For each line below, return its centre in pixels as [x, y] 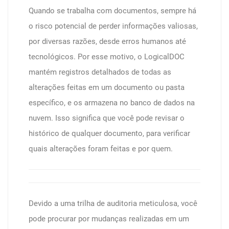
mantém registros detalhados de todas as [100, 72]
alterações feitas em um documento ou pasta [107, 87]
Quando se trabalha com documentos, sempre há [112, 11]
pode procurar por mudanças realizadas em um [109, 219]
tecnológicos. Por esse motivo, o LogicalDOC [107, 57]
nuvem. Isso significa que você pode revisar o [107, 118]
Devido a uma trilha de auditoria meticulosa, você [113, 203]
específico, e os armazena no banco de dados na [112, 103]
